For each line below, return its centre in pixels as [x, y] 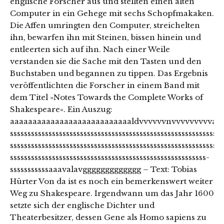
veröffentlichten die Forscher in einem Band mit [105, 85]
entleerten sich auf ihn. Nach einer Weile [90, 49]
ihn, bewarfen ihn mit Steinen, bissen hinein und [105, 37]
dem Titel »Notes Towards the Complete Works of [106, 97]
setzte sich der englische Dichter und [82, 205]
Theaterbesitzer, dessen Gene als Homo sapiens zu [108, 217]
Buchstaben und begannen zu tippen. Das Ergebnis [109, 73]
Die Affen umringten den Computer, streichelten [105, 25]
